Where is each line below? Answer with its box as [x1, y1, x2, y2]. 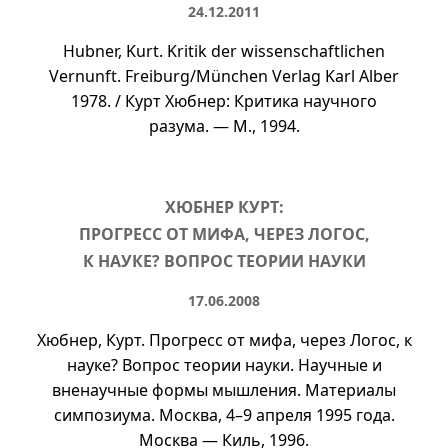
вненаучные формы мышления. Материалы [52, 379, 396, 401]
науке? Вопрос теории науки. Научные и [66, 354, 382, 376]
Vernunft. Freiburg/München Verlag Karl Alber [49, 65, 399, 87]
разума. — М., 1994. [148, 115, 300, 137]
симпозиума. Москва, [53, 404, 226, 426]
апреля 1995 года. [251, 404, 395, 426]
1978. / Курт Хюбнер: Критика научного [71, 90, 377, 112]
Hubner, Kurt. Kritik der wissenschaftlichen [63, 40, 385, 62]
